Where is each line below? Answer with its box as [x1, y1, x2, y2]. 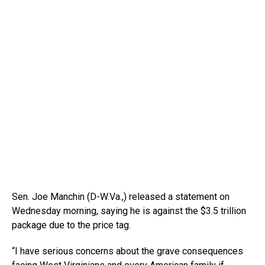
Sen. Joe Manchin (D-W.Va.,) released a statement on [12, 191, 230, 203]
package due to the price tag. [12, 219, 131, 231]
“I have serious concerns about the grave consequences [12, 245, 243, 257]
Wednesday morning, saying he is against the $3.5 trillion [12, 205, 246, 217]
